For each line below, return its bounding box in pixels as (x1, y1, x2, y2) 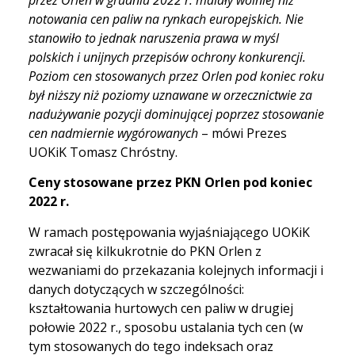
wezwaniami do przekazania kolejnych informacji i (29, 261, 323, 279)
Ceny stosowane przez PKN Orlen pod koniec (29, 174, 312, 192)
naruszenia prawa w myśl (139, 29, 279, 48)
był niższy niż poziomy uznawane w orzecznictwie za (29, 86, 312, 105)
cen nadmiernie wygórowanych (29, 124, 201, 143)
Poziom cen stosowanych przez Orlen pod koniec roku (29, 67, 324, 86)
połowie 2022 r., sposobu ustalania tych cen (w (29, 318, 303, 336)
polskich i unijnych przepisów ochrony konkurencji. (29, 48, 306, 67)
